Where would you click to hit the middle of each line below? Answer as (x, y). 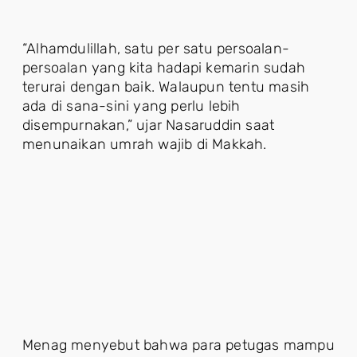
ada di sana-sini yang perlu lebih (131, 106)
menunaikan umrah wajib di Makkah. (145, 144)
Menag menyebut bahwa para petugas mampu (178, 345)
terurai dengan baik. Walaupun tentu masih (166, 87)
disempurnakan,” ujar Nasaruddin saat (149, 125)
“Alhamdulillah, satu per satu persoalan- (156, 49)
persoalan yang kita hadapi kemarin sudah (164, 68)
